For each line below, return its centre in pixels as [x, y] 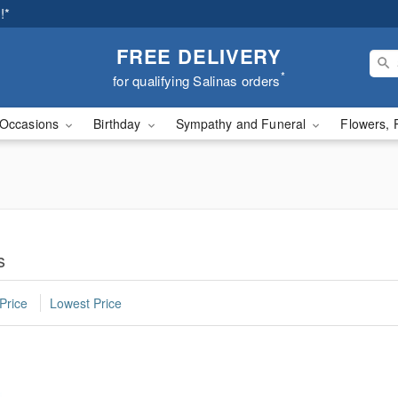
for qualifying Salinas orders [196, 80]
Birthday [119, 123]
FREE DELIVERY [199, 56]
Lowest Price [86, 303]
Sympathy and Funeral [243, 123]
